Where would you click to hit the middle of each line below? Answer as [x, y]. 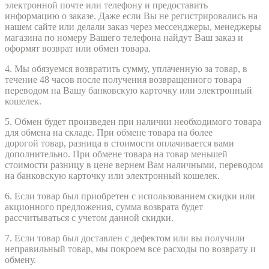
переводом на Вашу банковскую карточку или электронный [128, 90]
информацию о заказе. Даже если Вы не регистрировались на [131, 16]
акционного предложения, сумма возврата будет [104, 207]
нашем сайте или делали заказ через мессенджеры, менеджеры [133, 26]
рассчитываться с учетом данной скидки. [89, 217]
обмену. [20, 259]
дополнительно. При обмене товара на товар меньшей [116, 154]
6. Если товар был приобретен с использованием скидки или [130, 196]
